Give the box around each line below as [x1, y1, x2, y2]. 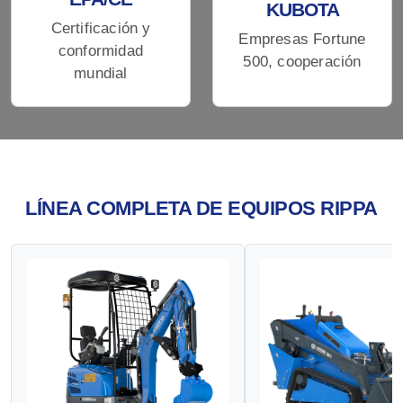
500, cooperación [243, 53, 362, 71]
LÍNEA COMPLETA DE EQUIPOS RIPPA [25, 196, 378, 219]
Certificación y [50, 19, 151, 37]
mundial [74, 64, 128, 82]
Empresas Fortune [238, 31, 366, 49]
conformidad [58, 41, 144, 59]
